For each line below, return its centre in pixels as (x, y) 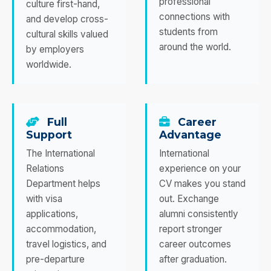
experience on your (200, 168)
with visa (44, 198)
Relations (45, 168)
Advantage (190, 134)
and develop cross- (67, 19)
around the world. (195, 47)
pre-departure (55, 259)
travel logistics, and (66, 244)
